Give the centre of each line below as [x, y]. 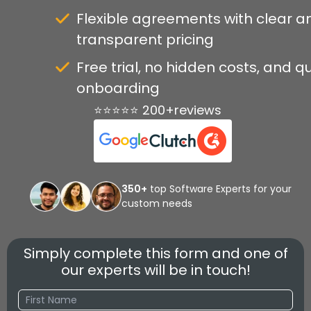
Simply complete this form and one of [155, 254]
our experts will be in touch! [155, 270]
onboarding [118, 89]
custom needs [157, 204]
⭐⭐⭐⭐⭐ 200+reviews [157, 110]
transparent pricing [145, 40]
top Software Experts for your [219, 189]
